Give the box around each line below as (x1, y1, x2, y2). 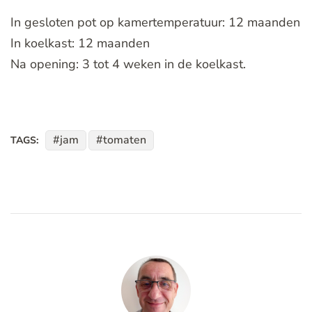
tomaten (103, 132, 146, 148)
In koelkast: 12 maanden (10, 34, 150, 52)
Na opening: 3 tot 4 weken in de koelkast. (10, 55, 246, 72)
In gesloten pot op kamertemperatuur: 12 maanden (10, 13, 300, 31)
